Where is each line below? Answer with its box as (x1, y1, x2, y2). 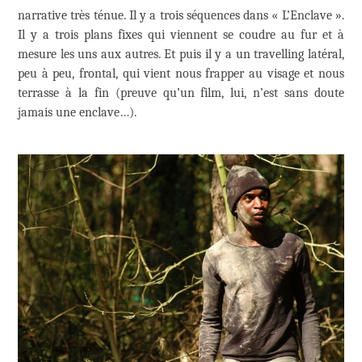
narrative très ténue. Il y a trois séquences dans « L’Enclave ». (18, 8, 344, 23)
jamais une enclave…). (18, 105, 137, 120)
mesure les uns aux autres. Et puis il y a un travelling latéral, (18, 47, 344, 62)
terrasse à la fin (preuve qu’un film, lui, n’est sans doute (18, 86, 344, 101)
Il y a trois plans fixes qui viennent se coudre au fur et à (18, 27, 344, 43)
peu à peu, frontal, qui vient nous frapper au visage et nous (18, 66, 344, 82)
